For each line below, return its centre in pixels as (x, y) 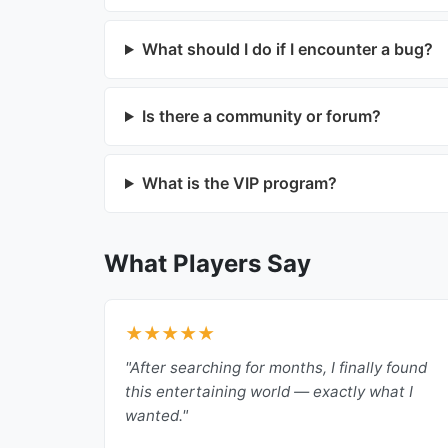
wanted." (156, 415)
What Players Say (207, 263)
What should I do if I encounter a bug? (287, 49)
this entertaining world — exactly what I (269, 391)
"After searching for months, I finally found (276, 367)
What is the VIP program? (239, 183)
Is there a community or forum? (261, 116)
